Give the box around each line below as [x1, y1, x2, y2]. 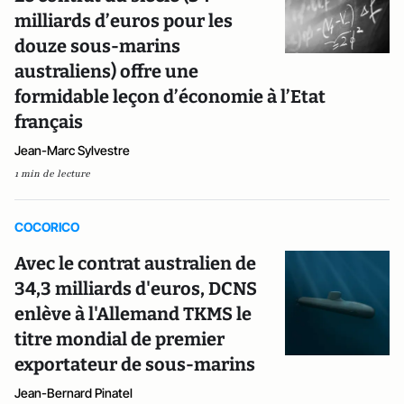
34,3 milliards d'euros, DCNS [14, 278, 257, 299]
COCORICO [14, 219, 79, 234]
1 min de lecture [14, 167, 90, 180]
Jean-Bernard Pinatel [14, 385, 133, 400]
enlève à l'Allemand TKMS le [14, 303, 252, 325]
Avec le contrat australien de [14, 252, 256, 274]
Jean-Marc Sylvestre [14, 142, 130, 158]
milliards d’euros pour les [14, 10, 233, 32]
